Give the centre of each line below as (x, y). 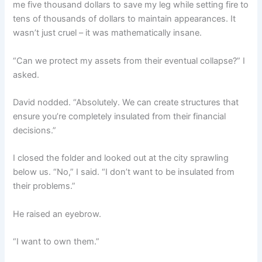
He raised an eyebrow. (57, 214)
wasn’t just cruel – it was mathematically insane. (108, 33)
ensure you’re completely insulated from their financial (120, 116)
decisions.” (35, 130)
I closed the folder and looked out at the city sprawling (121, 158)
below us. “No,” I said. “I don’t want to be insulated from (124, 172)
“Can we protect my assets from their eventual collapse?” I (129, 61)
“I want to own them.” (56, 242)
